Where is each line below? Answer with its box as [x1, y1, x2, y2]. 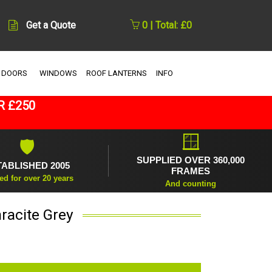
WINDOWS [39, 68, 77, 78]
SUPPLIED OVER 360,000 [136, 154, 245, 165]
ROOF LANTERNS [86, 68, 147, 78]
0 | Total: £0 [140, 19, 192, 32]
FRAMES [171, 165, 210, 176]
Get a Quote [25, 19, 76, 32]
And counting [165, 178, 216, 188]
